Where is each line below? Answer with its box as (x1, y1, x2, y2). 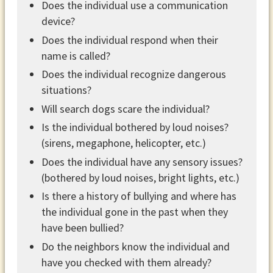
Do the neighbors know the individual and (41, 239, 230, 253)
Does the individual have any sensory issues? (41, 154, 243, 169)
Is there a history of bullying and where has (41, 189, 236, 204)
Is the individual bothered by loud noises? (41, 120, 229, 135)
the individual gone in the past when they (41, 205, 228, 219)
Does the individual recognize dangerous (41, 67, 226, 82)
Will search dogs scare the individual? (41, 101, 210, 116)
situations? (41, 83, 91, 97)
